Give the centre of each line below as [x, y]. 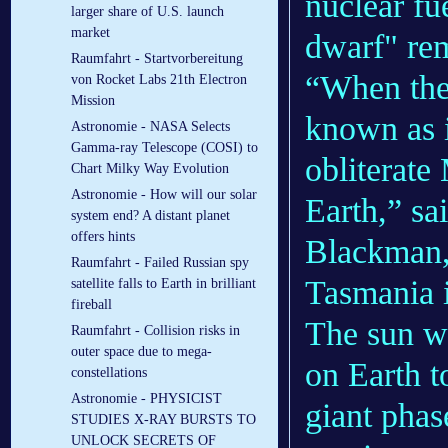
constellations [109, 373]
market [90, 33]
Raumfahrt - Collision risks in [155, 331]
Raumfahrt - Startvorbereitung [157, 59]
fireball [91, 305]
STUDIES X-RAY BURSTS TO [163, 420]
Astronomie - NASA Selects [150, 127]
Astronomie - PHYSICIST [146, 399]
